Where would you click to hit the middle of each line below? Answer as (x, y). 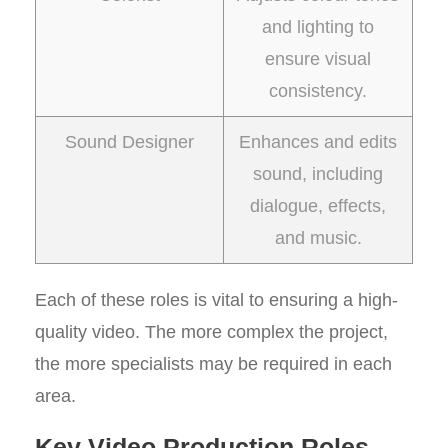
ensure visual (318, 59)
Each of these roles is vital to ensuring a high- (216, 300)
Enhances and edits (318, 142)
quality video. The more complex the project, (211, 332)
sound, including (318, 174)
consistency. (318, 91)
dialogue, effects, (318, 206)
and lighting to (318, 27)
